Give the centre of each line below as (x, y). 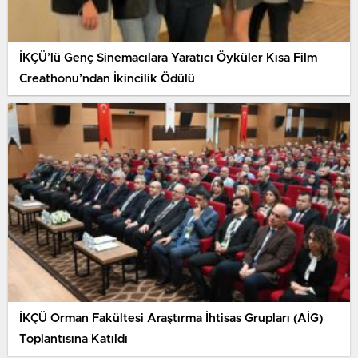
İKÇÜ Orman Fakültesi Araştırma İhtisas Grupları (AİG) (171, 318)
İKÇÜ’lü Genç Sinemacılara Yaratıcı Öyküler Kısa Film (168, 58)
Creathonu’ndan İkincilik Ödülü (107, 78)
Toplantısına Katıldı (74, 339)
